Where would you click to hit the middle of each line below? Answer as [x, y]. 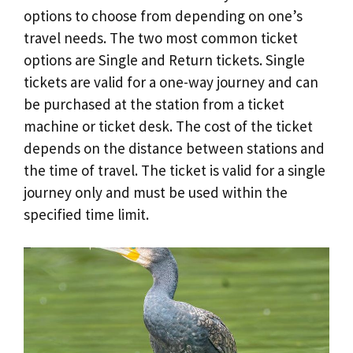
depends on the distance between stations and [174, 148]
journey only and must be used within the [156, 192]
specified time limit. [86, 214]
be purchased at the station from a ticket [154, 104]
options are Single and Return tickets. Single [164, 59]
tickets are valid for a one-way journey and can [171, 82]
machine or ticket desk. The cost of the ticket [168, 126]
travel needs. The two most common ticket [161, 37]
